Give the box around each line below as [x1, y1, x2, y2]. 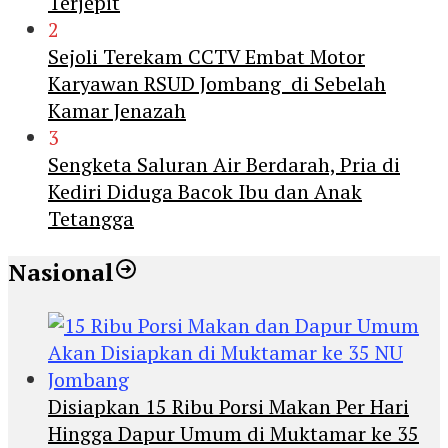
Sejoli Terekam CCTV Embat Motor [48, 42, 365, 70]
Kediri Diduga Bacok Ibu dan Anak [48, 177, 362, 205]
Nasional [8, 255, 114, 288]
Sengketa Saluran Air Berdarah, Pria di [48, 150, 400, 178]
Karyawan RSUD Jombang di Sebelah [48, 69, 386, 97]
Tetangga [48, 204, 134, 232]
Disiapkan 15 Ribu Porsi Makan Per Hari [48, 392, 409, 420]
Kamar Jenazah [48, 96, 186, 124]
